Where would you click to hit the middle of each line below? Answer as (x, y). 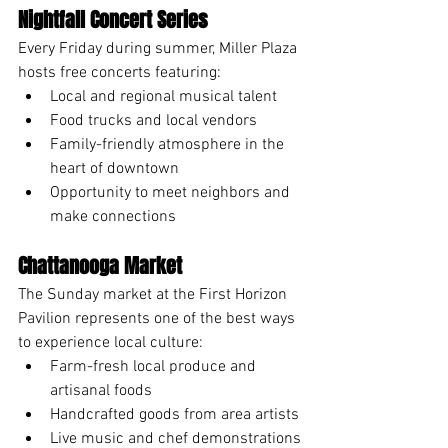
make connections (113, 216)
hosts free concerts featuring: (119, 72)
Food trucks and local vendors (153, 120)
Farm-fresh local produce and (155, 366)
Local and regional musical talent (163, 96)
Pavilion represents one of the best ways (158, 318)
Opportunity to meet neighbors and (172, 192)
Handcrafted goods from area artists (174, 414)
